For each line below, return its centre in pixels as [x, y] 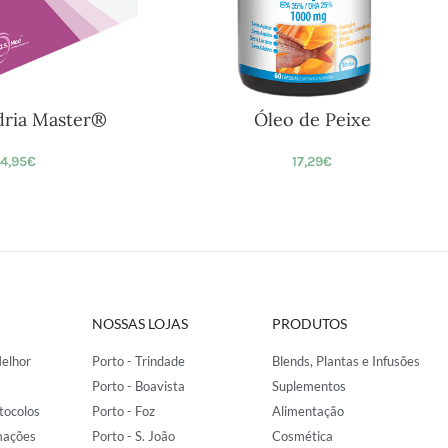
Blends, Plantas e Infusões [346, 361]
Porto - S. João [133, 436]
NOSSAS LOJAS [140, 323]
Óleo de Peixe [312, 119]
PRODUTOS [309, 323]
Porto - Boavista [138, 386]
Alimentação [308, 411]
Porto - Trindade [138, 361]
